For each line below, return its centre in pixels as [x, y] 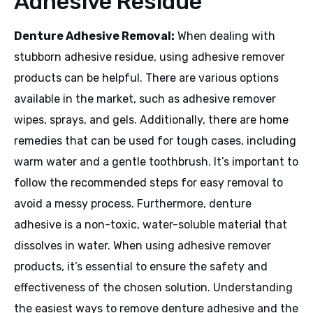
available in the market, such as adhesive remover [145, 99]
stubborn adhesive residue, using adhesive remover [150, 57]
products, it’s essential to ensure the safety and [141, 267]
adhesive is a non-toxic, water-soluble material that [151, 225]
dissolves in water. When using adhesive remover [143, 246]
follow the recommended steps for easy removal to [148, 183]
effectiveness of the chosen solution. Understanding [153, 288]
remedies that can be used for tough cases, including [155, 141]
